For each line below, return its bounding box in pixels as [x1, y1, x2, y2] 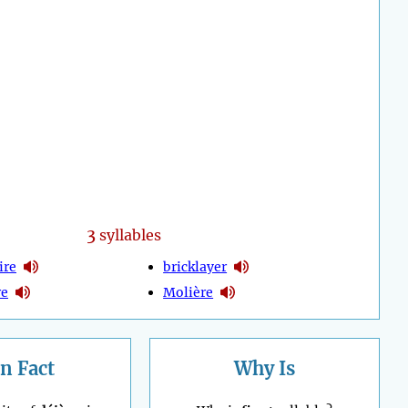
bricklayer [163, 258, 228, 275]
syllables [95, 226, 161, 245]
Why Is [234, 357, 295, 381]
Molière [163, 283, 214, 301]
